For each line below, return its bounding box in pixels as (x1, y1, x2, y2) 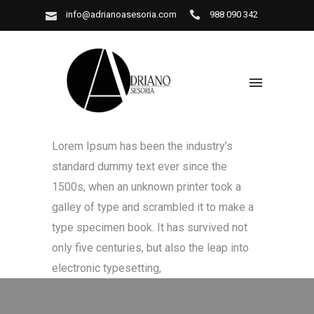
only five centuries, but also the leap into (52, 241, 249, 254)
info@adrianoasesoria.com (66, 9, 177, 20)
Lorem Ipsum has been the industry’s (52, 139, 233, 153)
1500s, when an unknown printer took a (52, 180, 241, 193)
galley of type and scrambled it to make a (52, 200, 254, 214)
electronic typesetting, (52, 261, 161, 275)
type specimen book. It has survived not (52, 221, 247, 234)
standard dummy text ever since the (52, 160, 227, 173)
